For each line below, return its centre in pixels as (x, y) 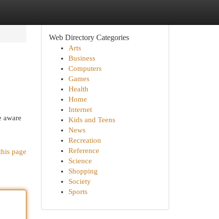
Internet (80, 109)
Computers (85, 68)
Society (79, 181)
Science (80, 161)
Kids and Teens (92, 120)
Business (82, 58)
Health (78, 89)
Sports (78, 192)
